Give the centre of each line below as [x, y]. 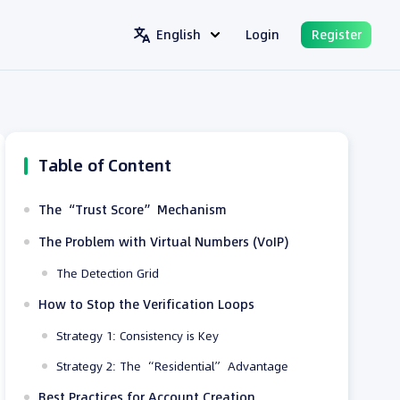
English [179, 35]
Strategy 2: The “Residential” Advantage [173, 366]
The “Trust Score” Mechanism [133, 210]
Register [336, 35]
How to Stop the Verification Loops [147, 304]
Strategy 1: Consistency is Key [138, 336]
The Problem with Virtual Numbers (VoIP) [164, 242]
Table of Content [105, 166]
